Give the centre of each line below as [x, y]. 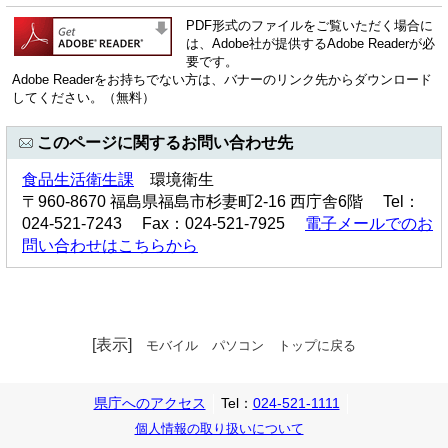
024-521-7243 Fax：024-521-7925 [163, 223]
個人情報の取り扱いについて [219, 428]
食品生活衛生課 [78, 179]
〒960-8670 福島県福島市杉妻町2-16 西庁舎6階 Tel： [221, 201]
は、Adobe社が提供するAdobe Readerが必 [310, 43]
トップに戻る [317, 345]
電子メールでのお [369, 223]
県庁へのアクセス [149, 403]
